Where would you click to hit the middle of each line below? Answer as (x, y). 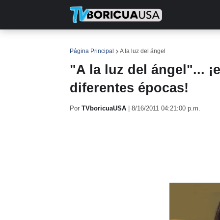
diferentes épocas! (129, 88)
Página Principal (92, 51)
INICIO (88, 44)
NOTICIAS (129, 44)
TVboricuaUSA (104, 108)
